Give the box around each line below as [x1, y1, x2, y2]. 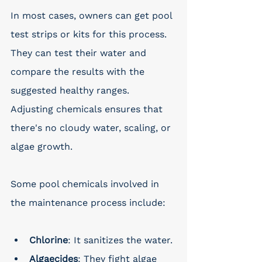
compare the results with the [11, 66, 147, 77]
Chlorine [29, 235, 68, 246]
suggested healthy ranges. [11, 85, 132, 96]
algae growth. [11, 141, 73, 152]
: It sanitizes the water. [68, 235, 173, 246]
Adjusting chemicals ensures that [11, 104, 166, 115]
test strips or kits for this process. [11, 29, 170, 40]
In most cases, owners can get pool [11, 10, 175, 21]
